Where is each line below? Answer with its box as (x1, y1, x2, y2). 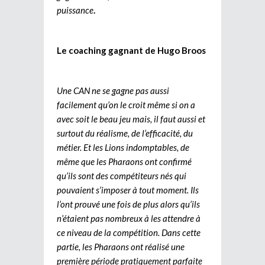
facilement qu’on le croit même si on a (57, 99, 195, 110)
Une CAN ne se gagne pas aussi (57, 85, 169, 96)
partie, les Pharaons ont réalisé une (57, 241, 185, 252)
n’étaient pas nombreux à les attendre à (57, 212, 201, 224)
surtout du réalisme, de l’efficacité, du (57, 127, 193, 138)
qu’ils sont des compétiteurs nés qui (57, 170, 186, 181)
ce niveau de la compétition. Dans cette (57, 227, 201, 238)
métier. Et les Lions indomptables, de (57, 141, 189, 153)
